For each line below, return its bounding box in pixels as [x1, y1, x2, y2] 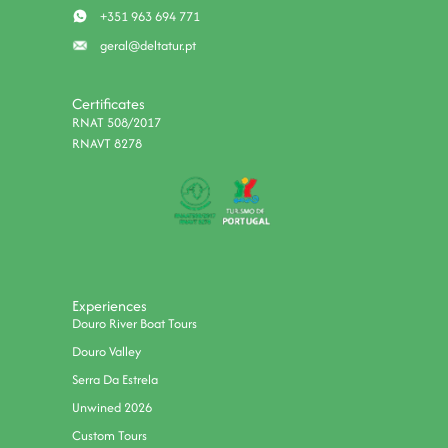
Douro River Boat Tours [72, 314, 198, 334]
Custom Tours [72, 426, 148, 446]
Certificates [72, 92, 146, 114]
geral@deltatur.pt [100, 35, 197, 55]
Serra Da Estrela [72, 370, 159, 390]
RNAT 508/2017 [72, 112, 162, 132]
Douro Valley [72, 342, 142, 362]
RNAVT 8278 [72, 133, 143, 153]
